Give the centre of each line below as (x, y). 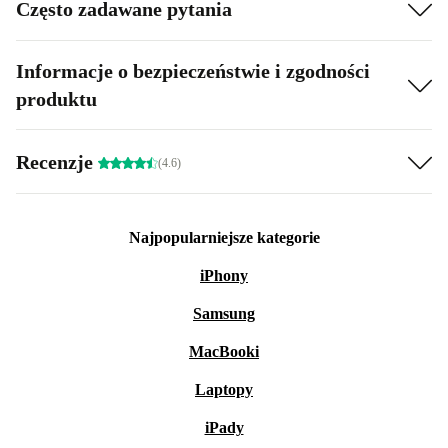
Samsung (224, 313)
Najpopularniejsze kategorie (224, 237)
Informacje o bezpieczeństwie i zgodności (193, 71)
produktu (56, 99)
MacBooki (224, 351)
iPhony (224, 275)
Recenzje (57, 161)
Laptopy (224, 389)
